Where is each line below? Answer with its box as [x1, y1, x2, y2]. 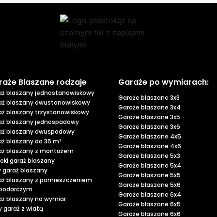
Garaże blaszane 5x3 [118, 152, 180, 160]
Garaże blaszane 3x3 [118, 93, 180, 102]
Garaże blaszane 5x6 [118, 181, 181, 189]
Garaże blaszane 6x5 [118, 200, 181, 209]
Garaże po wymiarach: [118, 77, 209, 88]
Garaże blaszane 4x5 [118, 132, 181, 141]
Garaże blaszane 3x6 [118, 123, 180, 131]
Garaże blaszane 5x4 [118, 161, 181, 170]
